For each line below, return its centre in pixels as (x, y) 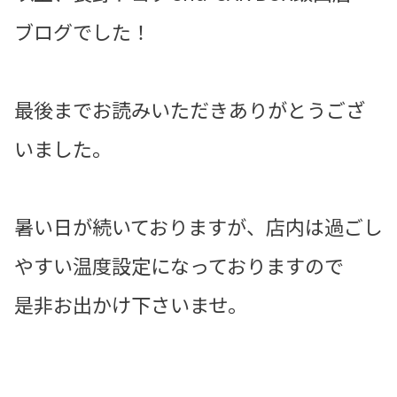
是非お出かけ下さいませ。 (131, 304)
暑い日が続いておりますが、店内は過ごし (198, 226)
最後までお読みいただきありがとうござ (190, 109)
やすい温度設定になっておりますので (179, 265)
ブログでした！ (82, 31)
